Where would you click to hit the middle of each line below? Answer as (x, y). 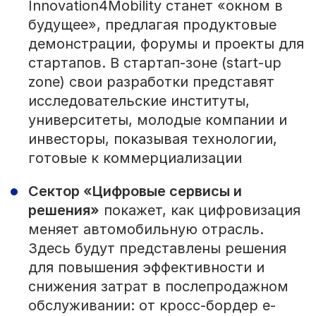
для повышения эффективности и (146, 268)
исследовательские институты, (139, 101)
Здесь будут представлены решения (157, 249)
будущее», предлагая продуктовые (152, 25)
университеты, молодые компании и (157, 120)
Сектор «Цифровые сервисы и (135, 192)
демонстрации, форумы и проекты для (166, 44)
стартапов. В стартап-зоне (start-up (154, 63)
